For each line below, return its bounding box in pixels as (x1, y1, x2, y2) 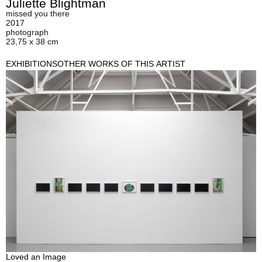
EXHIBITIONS (6, 59, 57, 69)
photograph (6, 27, 49, 37)
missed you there (6, 9, 70, 19)
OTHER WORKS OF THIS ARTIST (57, 59, 185, 69)
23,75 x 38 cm (6, 37, 58, 47)
